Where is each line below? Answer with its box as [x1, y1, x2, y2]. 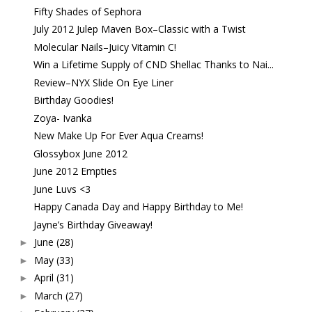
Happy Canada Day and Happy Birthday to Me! [33, 200, 243, 214]
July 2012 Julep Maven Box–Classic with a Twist [33, 22, 246, 36]
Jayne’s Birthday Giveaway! [33, 217, 153, 231]
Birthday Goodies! [33, 93, 114, 107]
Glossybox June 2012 [33, 146, 127, 160]
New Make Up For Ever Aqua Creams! [33, 129, 203, 143]
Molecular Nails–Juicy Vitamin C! [33, 40, 176, 54]
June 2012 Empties [33, 164, 117, 178]
